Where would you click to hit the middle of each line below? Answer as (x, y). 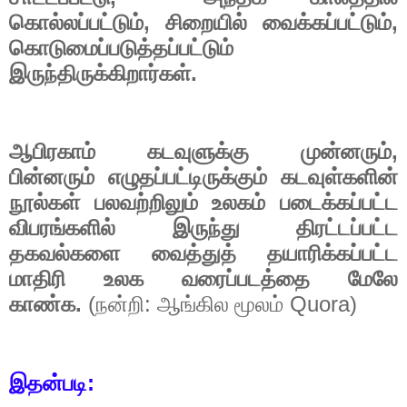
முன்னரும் (346, 152)
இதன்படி (48, 383)
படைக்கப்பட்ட (339, 203)
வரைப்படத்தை (246, 279)
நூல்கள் (45, 203)
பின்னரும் (52, 178)
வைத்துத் (194, 254)
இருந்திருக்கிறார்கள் (100, 73)
